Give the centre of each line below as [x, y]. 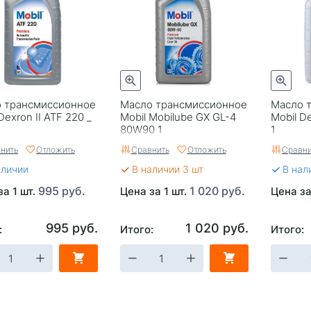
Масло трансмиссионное [183, 104]
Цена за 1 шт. [154, 191]
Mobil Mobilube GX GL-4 [178, 116]
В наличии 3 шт [167, 169]
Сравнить [150, 149]
